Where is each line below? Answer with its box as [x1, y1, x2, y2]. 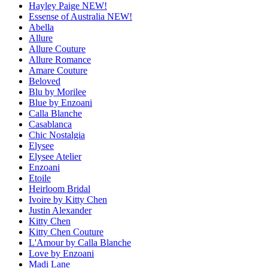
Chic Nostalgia [29, 130, 85, 141]
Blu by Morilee [29, 87, 86, 98]
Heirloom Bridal [29, 184, 90, 194]
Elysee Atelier [29, 151, 81, 162]
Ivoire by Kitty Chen [29, 194, 107, 205]
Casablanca [29, 119, 72, 130]
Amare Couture [29, 65, 87, 76]
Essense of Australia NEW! [29, 11, 132, 22]
